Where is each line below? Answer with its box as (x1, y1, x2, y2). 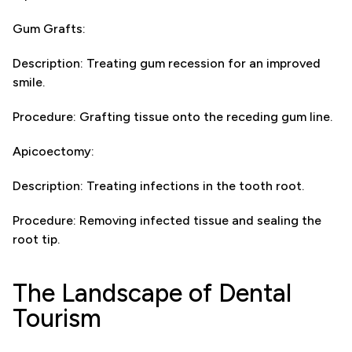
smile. (13, 75, 45, 90)
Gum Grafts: (13, 21, 86, 36)
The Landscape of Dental (13, 278, 291, 308)
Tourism (13, 303, 101, 333)
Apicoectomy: (13, 144, 94, 159)
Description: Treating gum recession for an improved (13, 56, 321, 71)
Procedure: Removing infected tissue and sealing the (13, 213, 321, 228)
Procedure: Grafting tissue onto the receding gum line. (13, 109, 332, 124)
